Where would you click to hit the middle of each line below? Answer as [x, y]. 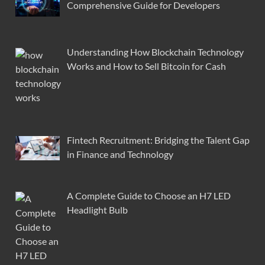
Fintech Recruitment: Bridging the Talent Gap [158, 140]
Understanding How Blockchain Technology [155, 52]
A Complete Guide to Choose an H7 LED [149, 196]
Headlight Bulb [97, 210]
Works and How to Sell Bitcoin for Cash [146, 66]
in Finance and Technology [120, 154]
